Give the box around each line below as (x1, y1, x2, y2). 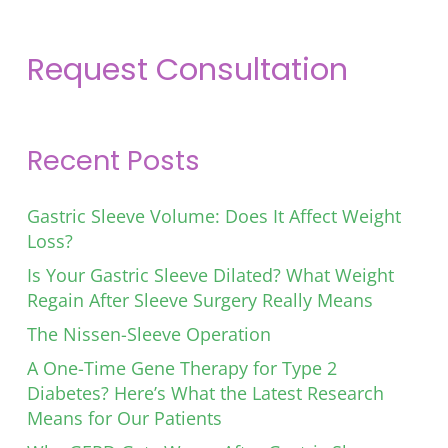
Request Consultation (27, 48, 348, 92)
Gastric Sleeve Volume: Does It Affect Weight (27, 203, 401, 228)
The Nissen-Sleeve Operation (27, 321, 271, 346)
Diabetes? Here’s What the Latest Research (27, 380, 384, 405)
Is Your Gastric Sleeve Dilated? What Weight (27, 262, 394, 287)
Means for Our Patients (27, 405, 222, 430)
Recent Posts (27, 141, 200, 179)
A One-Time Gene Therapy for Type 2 (27, 355, 337, 380)
